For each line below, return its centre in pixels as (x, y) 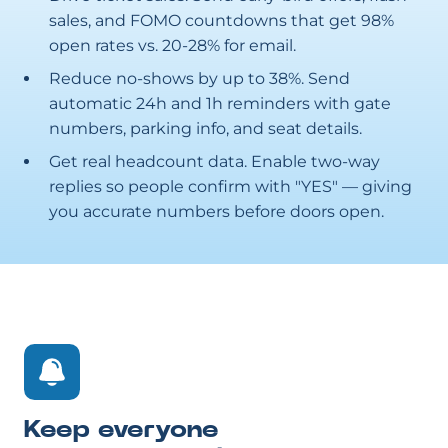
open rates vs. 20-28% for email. (172, 45)
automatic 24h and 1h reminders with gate (220, 103)
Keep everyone (121, 430)
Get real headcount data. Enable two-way (214, 161)
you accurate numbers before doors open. (216, 211)
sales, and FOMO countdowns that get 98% (221, 20)
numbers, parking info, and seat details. (205, 128)
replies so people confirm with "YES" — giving (230, 186)
